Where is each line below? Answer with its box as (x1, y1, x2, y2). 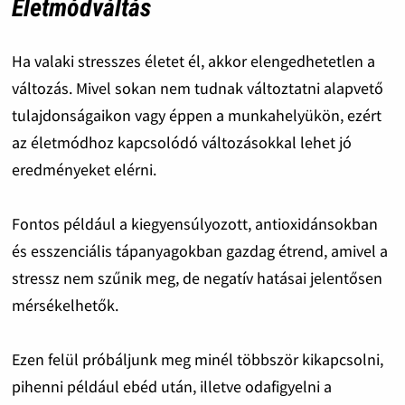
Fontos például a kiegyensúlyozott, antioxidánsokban (11, 212, 378, 234)
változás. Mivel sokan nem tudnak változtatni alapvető (11, 77, 383, 99)
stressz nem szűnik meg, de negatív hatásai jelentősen (11, 267, 382, 288)
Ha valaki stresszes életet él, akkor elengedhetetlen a (11, 50, 375, 71)
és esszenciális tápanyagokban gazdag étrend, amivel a (11, 240, 388, 261)
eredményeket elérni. (11, 158, 156, 180)
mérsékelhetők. (11, 294, 118, 316)
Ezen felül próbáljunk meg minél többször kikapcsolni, (11, 348, 383, 370)
